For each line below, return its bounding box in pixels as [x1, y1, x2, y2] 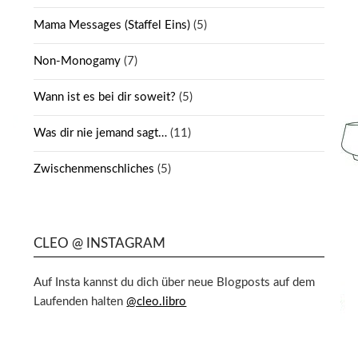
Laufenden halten [34, 295, 127, 308]
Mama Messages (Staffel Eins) [34, 18, 191, 31]
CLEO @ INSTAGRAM [34, 236, 166, 250]
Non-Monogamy [34, 54, 121, 67]
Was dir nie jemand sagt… [34, 126, 168, 139]
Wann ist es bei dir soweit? [34, 90, 177, 103]
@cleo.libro [126, 295, 187, 308]
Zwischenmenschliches [34, 162, 155, 175]
